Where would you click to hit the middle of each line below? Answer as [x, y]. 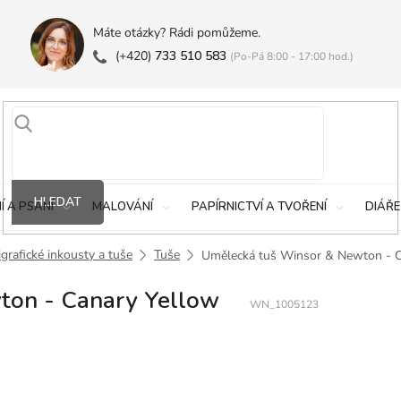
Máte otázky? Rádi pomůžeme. [176, 33]
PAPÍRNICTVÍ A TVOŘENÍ [259, 207]
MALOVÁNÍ [123, 207]
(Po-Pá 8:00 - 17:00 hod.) [291, 56]
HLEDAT [57, 201]
